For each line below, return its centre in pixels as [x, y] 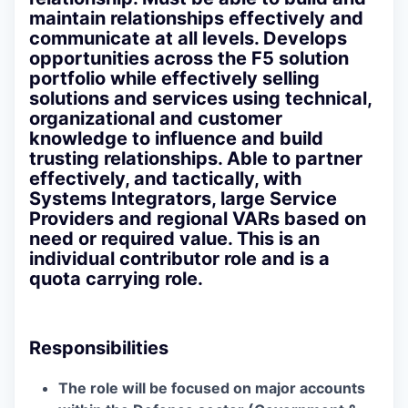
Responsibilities [99, 348]
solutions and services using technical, [200, 99]
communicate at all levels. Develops [188, 39]
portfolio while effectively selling [174, 79]
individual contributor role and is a [179, 259]
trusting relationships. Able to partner [196, 159]
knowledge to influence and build [176, 139]
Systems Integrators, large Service [183, 199]
